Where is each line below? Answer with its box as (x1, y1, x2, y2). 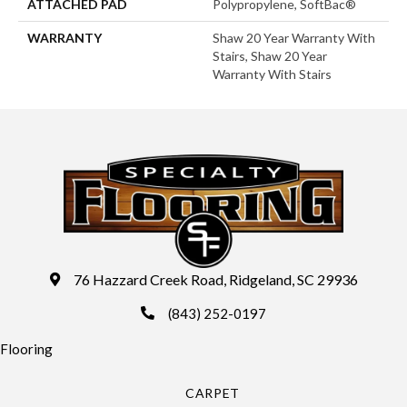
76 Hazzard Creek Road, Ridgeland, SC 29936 (73, 270, 358, 288)
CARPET (185, 384, 240, 401)
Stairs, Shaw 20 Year (213, 47, 327, 64)
